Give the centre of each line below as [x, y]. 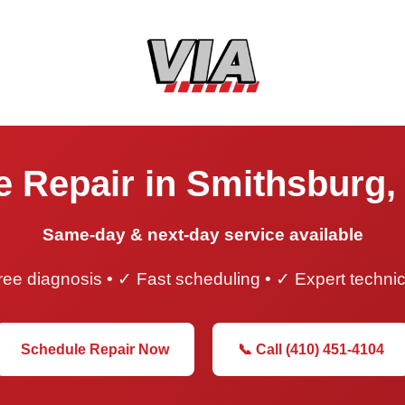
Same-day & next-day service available [202, 234]
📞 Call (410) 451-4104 [311, 349]
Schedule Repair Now [95, 349]
